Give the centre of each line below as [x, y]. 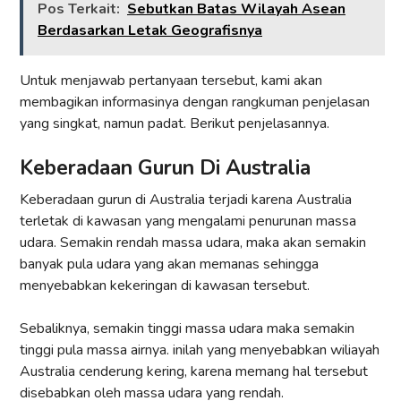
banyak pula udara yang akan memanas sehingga [169, 264]
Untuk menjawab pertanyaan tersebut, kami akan [171, 81]
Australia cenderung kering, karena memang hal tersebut [194, 372]
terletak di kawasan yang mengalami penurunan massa [188, 222]
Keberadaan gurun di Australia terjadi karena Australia [186, 200]
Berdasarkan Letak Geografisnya [150, 31]
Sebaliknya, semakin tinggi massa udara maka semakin [187, 329]
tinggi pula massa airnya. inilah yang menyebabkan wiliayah [200, 350]
